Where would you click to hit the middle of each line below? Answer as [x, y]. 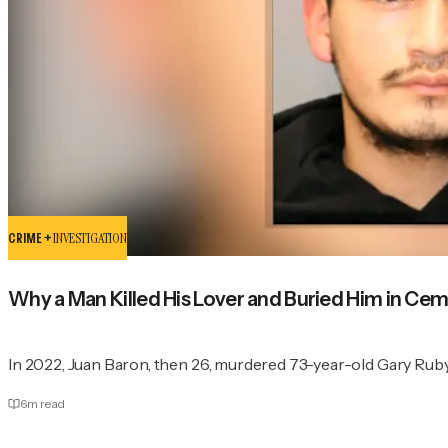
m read [46, 403]
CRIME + [31, 237]
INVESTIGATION [90, 237]
